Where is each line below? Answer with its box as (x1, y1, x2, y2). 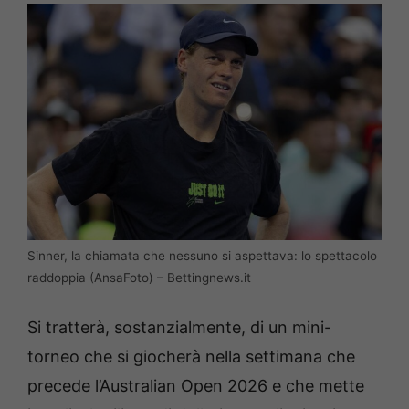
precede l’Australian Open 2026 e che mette (27, 376, 364, 396)
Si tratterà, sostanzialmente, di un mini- (27, 318, 331, 338)
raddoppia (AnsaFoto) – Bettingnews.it (27, 270, 251, 286)
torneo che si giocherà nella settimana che (27, 347, 355, 367)
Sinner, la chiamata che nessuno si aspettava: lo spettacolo (27, 248, 377, 264)
